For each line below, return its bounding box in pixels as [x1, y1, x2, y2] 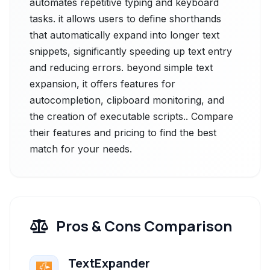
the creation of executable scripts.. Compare [30, 110, 233, 122]
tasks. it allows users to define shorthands [30, 13, 221, 25]
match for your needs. [30, 143, 132, 155]
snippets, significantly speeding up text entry [30, 45, 232, 57]
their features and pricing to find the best [30, 127, 216, 139]
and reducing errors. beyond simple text [30, 61, 213, 74]
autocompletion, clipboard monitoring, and [30, 94, 224, 106]
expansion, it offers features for [30, 78, 175, 90]
